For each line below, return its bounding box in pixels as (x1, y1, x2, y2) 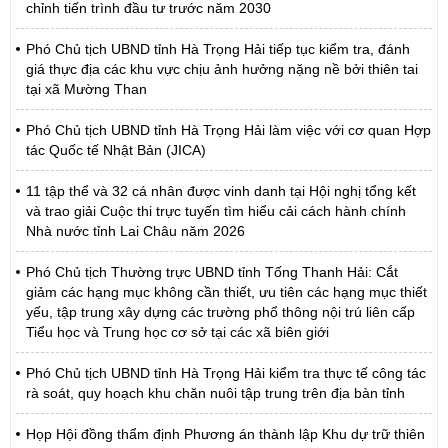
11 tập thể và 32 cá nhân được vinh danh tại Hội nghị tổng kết (26, 183, 416, 199)
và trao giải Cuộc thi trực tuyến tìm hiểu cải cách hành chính (26, 203, 406, 219)
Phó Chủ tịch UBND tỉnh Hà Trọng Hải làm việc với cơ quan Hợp (26, 122, 431, 138)
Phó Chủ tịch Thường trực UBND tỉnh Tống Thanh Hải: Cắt (26, 264, 398, 280)
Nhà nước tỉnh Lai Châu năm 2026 (26, 223, 245, 239)
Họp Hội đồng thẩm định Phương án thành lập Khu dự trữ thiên (26, 426, 425, 442)
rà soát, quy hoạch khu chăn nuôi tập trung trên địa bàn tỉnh (26, 385, 405, 401)
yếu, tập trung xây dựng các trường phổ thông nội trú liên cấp (26, 304, 415, 320)
